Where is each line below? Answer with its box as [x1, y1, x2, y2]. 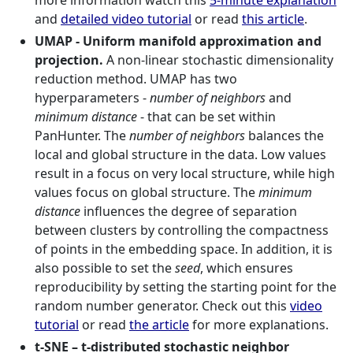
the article [129, 316, 189, 333]
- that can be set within [137, 108, 276, 125]
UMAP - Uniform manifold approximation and [35, 32, 321, 50]
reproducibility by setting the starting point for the [35, 278, 336, 295]
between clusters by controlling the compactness [35, 221, 329, 239]
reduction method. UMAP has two [35, 70, 237, 87]
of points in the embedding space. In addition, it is [35, 240, 333, 258]
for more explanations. [189, 316, 329, 333]
